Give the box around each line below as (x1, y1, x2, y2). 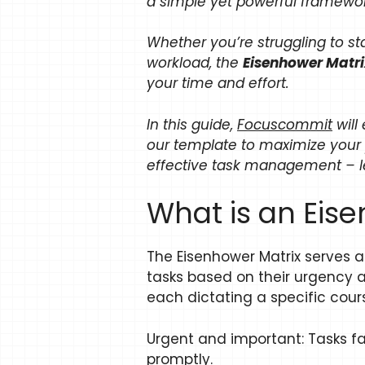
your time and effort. (147, 73, 289, 94)
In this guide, (147, 114, 237, 134)
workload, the (147, 53, 243, 73)
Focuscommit (237, 114, 332, 134)
